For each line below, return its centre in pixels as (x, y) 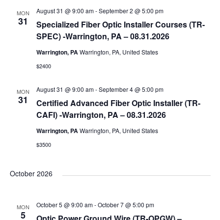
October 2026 (31, 173)
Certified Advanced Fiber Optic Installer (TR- (118, 103)
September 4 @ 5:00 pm (131, 89)
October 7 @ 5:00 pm (126, 205)
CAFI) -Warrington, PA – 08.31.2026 (101, 115)
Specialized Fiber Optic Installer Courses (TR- (120, 24)
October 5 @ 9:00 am (64, 205)
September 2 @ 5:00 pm (131, 11)
